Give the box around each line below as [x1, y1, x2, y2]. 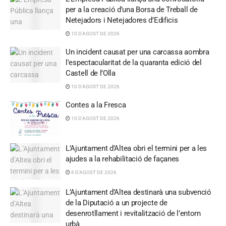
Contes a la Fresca [66, 100, 126, 109]
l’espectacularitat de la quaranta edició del [66, 58, 202, 67]
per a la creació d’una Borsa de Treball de [66, 5, 198, 14]
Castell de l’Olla [66, 68, 116, 78]
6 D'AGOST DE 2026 [70, 169, 117, 176]
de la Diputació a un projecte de [66, 198, 167, 207]
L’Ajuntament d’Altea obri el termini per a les [66, 144, 207, 153]
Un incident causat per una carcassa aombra [66, 47, 209, 56]
